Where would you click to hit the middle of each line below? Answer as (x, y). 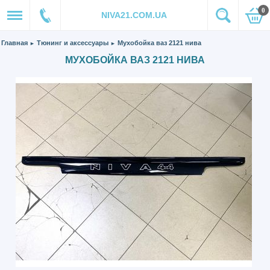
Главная (15, 43)
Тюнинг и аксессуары (73, 43)
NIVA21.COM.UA (134, 15)
